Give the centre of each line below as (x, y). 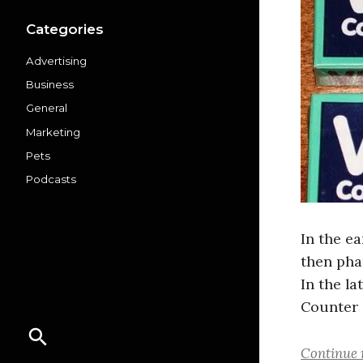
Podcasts (51, 179)
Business (50, 85)
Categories (65, 29)
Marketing (53, 132)
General (47, 108)
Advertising (56, 60)
